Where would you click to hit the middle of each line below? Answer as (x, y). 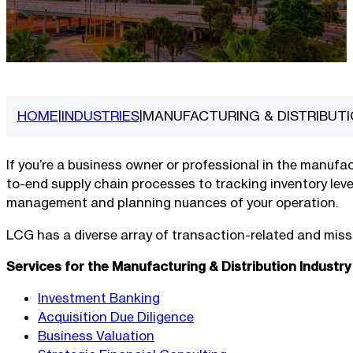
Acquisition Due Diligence (116, 317)
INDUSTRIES (100, 116)
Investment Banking (99, 298)
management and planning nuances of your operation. (172, 203)
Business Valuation (96, 336)
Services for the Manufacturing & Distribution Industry (179, 266)
